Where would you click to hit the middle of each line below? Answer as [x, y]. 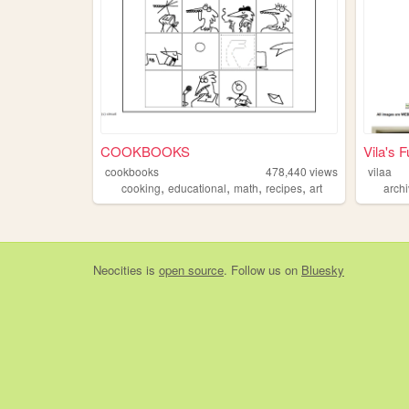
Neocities [118, 269]
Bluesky [323, 269]
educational [197, 187]
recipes [283, 187]
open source [191, 269]
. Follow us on [262, 269]
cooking [141, 187]
